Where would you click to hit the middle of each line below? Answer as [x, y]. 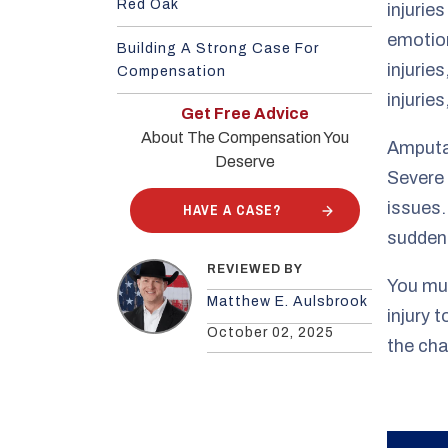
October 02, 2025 [270, 332]
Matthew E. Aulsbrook [287, 301]
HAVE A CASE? [232, 210]
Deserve [244, 161]
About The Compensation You [244, 137]
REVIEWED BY [255, 269]
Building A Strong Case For [218, 48]
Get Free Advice [244, 113]
